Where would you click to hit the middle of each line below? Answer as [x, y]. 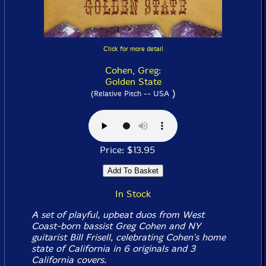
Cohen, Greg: [133, 70]
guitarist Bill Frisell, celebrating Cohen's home [128, 237]
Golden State [133, 82]
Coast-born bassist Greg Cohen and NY [116, 226]
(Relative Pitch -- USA [130, 94]
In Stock [133, 194]
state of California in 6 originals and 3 [113, 248]
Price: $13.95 [133, 150]
